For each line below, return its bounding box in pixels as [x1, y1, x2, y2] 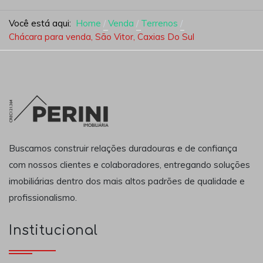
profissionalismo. [9, 191, 77, 203]
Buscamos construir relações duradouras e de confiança [9, 142, 237, 154]
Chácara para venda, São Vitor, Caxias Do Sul [9, 31, 194, 42]
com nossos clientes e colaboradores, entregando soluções [9, 159, 250, 170]
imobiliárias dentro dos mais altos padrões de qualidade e [9, 175, 245, 187]
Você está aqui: [9, 17, 76, 29]
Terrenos [140, 17, 178, 29]
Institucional [9, 223, 98, 238]
